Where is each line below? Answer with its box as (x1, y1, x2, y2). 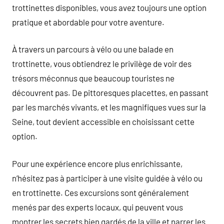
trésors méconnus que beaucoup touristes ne (12, 73, 174, 83)
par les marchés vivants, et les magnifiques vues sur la (12, 102, 206, 112)
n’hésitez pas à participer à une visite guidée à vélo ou (12, 172, 202, 183)
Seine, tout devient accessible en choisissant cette (12, 116, 194, 126)
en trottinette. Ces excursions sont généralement (12, 187, 189, 197)
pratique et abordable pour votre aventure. (12, 16, 164, 27)
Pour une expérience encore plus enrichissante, (12, 158, 182, 168)
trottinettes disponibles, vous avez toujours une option (12, 2, 206, 12)
